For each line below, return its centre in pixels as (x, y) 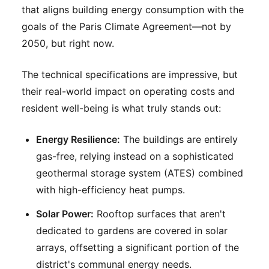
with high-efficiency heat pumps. (110, 190)
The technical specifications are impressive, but (130, 75)
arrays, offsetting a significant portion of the (138, 248)
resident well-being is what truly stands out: (121, 108)
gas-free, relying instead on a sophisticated (135, 156)
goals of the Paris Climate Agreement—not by (126, 27)
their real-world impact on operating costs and (128, 92)
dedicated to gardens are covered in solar (132, 231)
